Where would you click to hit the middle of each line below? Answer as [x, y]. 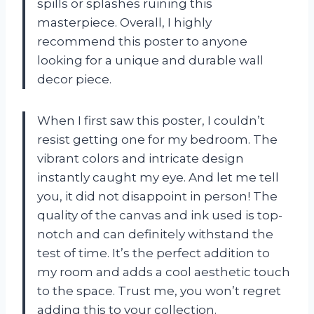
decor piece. [74, 79]
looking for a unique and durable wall [150, 60]
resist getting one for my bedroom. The [157, 139]
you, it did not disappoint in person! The [157, 196]
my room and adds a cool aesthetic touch [164, 272]
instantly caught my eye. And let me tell [158, 177]
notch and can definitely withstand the [155, 234]
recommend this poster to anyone [142, 41]
